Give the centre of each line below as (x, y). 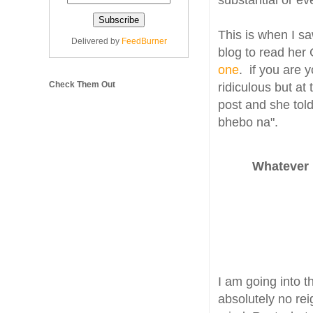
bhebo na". (250, 123)
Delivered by (96, 41)
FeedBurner (144, 41)
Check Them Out (82, 85)
